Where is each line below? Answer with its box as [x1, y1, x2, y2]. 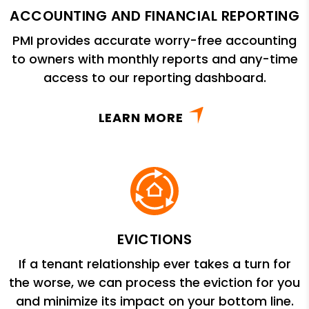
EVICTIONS [117, 229, 192, 249]
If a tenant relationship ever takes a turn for [18, 255, 291, 272]
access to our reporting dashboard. [43, 68, 266, 86]
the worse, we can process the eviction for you [9, 273, 300, 291]
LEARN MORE [98, 108, 183, 126]
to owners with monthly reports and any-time [11, 50, 298, 68]
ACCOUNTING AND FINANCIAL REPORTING [10, 6, 299, 26]
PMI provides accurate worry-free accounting [12, 31, 297, 49]
